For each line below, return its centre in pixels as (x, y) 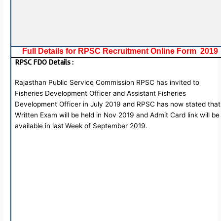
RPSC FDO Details (43, 63)
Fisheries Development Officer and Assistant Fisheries (101, 93)
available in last (39, 126)
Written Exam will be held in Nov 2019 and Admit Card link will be (117, 115)
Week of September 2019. (107, 126)
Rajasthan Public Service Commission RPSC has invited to (107, 83)
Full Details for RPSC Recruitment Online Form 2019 (120, 51)
